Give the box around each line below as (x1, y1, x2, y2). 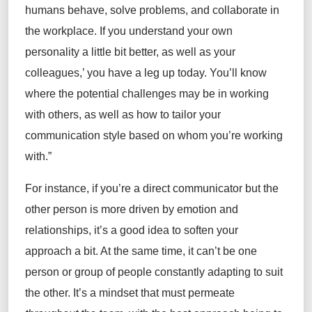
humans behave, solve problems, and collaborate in (25, 4, 279, 17)
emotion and (174, 203, 238, 216)
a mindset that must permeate (87, 287, 235, 299)
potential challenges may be (74, 88, 215, 100)
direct (143, 182, 170, 195)
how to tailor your (134, 109, 221, 121)
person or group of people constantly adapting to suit (25, 266, 283, 279)
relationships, (25, 224, 94, 237)
